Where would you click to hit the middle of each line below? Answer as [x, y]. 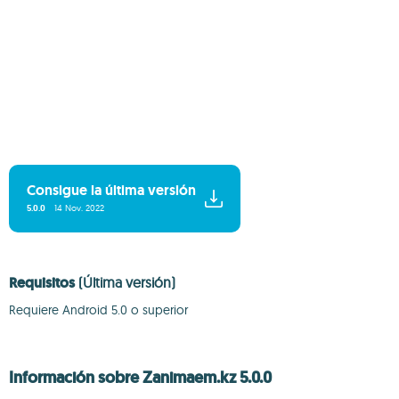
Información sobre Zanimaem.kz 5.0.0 [140, 378]
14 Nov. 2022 [79, 208]
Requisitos [44, 283]
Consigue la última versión [111, 190]
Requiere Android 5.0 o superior [98, 310]
